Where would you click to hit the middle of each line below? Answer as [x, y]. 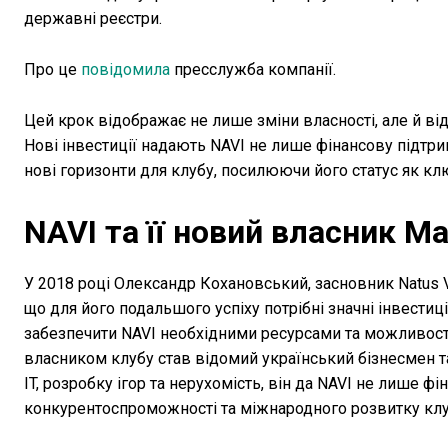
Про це [52, 70]
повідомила [125, 70]
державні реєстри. [93, 19]
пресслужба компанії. [253, 70]
